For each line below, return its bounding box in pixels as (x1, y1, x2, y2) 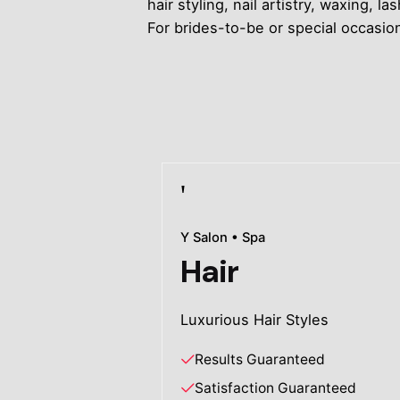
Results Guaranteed (195, 351, 326, 369)
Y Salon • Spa (180, 229, 266, 246)
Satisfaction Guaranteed (195, 379, 357, 397)
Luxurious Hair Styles (180, 311, 329, 329)
